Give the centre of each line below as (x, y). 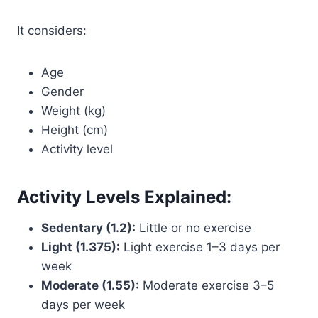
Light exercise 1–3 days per (200, 247)
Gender (62, 92)
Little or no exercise (193, 228)
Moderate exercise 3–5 (207, 285)
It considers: (52, 31)
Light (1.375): (81, 247)
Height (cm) (75, 130)
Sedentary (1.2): (88, 228)
